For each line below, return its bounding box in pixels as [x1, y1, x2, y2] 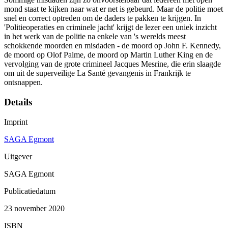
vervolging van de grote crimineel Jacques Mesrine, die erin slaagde [4, 60, 221, 69]
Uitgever [4, 152, 32, 161]
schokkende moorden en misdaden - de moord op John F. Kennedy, [4, 41, 221, 50]
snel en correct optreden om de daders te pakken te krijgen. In [4, 14, 201, 23]
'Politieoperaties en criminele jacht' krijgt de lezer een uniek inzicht [4, 23, 217, 32]
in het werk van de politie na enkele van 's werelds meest [4, 32, 186, 41]
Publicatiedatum [4, 186, 55, 195]
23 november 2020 [4, 204, 65, 213]
